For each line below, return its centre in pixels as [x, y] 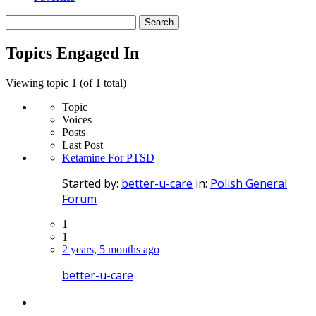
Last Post [83, 145]
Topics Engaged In [72, 53]
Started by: [92, 183]
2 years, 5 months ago [111, 249]
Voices [77, 119]
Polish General [249, 183]
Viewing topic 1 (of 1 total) [66, 83]
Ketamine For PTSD [108, 157]
